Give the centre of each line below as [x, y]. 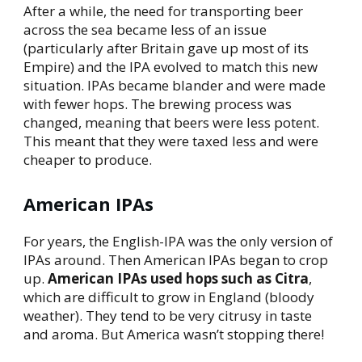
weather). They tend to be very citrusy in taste [168, 315]
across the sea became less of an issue [145, 29]
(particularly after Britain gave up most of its [166, 48]
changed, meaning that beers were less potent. [171, 122]
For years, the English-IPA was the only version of [178, 241]
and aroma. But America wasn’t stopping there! [174, 334]
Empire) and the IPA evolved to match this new [170, 66]
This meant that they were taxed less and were [171, 141]
